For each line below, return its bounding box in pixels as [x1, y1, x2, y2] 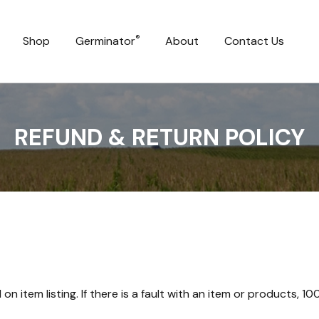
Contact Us [224, 33, 284, 49]
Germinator [75, 33, 135, 49]
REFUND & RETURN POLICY [14, 122, 305, 153]
